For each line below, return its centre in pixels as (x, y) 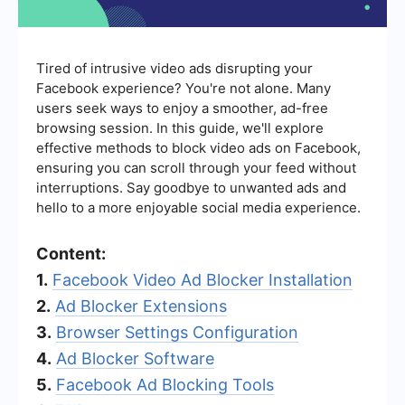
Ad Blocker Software (135, 358)
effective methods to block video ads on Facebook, (198, 147)
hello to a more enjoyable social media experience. (198, 207)
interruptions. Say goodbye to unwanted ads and (191, 187)
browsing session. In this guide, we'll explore (180, 127)
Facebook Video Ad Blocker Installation (202, 279)
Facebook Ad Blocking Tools (165, 384)
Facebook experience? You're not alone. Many (184, 88)
